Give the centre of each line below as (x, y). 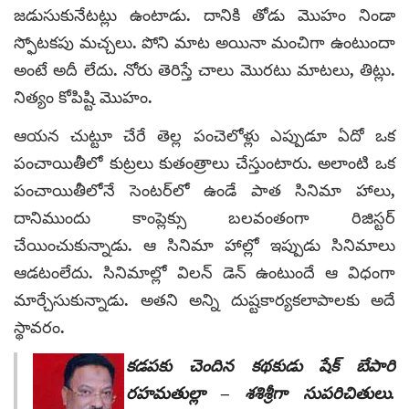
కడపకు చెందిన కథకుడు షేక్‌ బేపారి (261, 366)
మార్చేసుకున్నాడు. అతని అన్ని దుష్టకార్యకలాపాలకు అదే (204, 300)
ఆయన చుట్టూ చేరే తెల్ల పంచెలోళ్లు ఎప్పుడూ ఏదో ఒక (204, 136)
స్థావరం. (39, 327)
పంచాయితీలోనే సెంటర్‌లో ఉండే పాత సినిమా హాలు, (204, 190)
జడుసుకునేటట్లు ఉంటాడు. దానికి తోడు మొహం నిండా (204, 15)
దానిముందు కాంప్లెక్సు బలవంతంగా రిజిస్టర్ (204, 218)
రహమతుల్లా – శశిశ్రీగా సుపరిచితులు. (261, 393)
